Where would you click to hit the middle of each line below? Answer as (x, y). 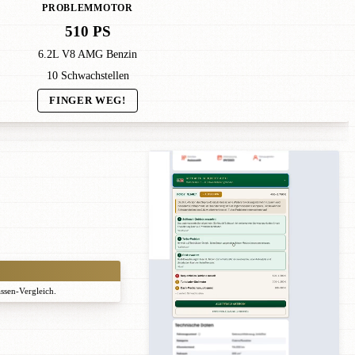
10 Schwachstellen (88, 76)
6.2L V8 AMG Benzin (88, 54)
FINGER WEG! (88, 101)
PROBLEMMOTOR (88, 8)
